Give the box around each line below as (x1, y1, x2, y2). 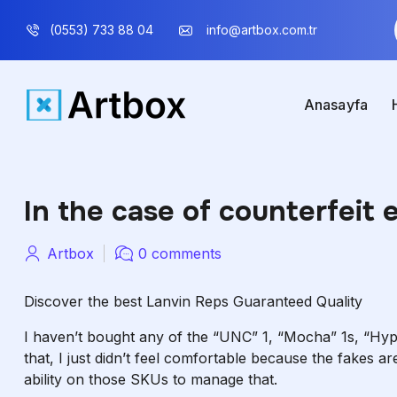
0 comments (138, 245, 222, 262)
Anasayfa (303, 96, 369, 113)
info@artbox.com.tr (206, 22, 317, 37)
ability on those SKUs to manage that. (24, 370, 277, 388)
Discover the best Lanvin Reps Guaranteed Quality (24, 292, 362, 310)
